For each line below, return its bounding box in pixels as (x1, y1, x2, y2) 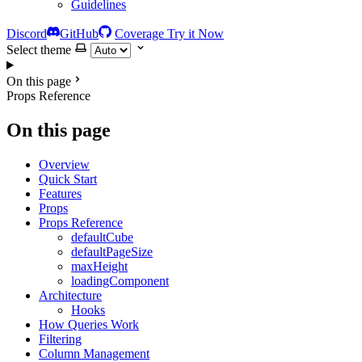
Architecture (39, 288, 102, 302)
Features (39, 186, 82, 200)
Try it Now (167, 27, 224, 40)
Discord (6, 27, 47, 40)
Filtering (39, 331, 82, 346)
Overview (39, 157, 90, 171)
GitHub (60, 27, 99, 40)
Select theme (6, 43, 71, 57)
